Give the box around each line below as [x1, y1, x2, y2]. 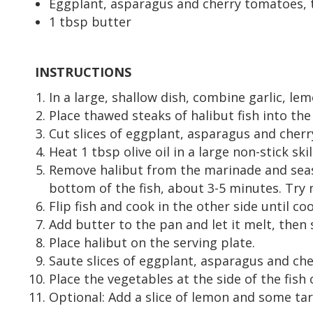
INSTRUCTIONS [35, 63, 131, 80]
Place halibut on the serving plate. [49, 233, 255, 251]
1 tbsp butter [49, 13, 131, 30]
